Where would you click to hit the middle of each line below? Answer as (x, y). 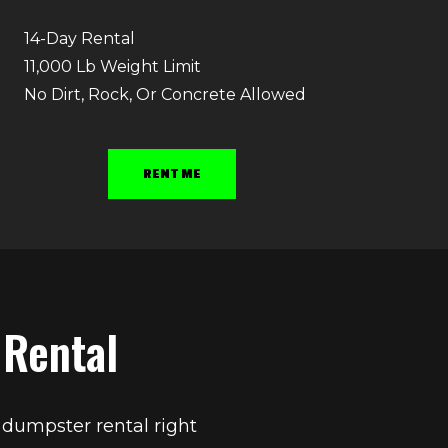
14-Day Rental (79, 39)
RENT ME (171, 174)
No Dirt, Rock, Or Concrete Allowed (164, 95)
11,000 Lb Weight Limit (112, 67)
